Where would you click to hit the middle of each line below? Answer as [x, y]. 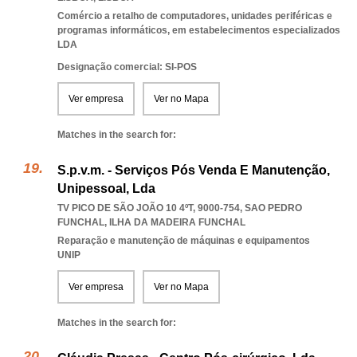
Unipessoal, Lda [106, 188]
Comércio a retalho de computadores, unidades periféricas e [195, 16]
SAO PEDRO [273, 208]
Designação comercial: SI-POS [127, 67]
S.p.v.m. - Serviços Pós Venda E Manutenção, [194, 170]
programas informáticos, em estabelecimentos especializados [199, 30]
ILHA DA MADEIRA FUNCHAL [177, 222]
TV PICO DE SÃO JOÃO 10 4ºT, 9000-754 [149, 208]
